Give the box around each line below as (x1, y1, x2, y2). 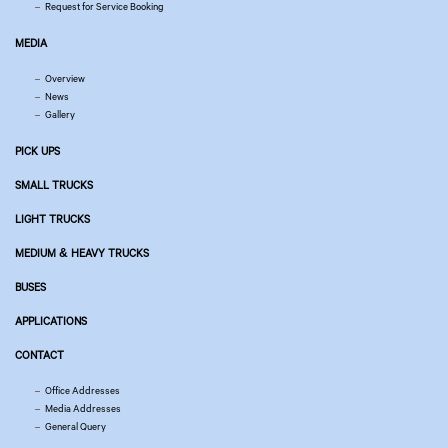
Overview (45, 71, 85, 85)
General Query (45, 419, 106, 433)
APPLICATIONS (15, 313, 87, 328)
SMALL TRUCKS (15, 177, 93, 192)
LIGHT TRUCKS (15, 211, 90, 226)
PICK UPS (15, 143, 60, 158)
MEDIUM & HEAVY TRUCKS (15, 245, 149, 260)
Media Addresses (45, 401, 121, 415)
